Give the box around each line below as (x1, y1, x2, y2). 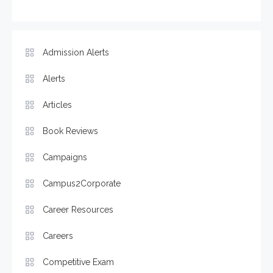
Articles (43, 100, 72, 110)
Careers (43, 231, 73, 241)
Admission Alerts (43, 48, 109, 58)
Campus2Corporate (43, 179, 121, 189)
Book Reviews (43, 126, 98, 136)
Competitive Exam (43, 257, 114, 268)
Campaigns (43, 152, 87, 163)
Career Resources (43, 205, 113, 215)
